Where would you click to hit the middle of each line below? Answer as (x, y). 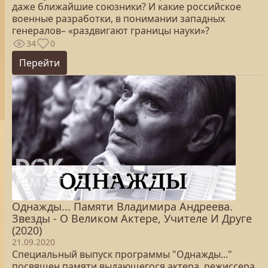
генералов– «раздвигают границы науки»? (111, 31)
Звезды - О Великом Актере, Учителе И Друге (132, 218)
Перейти (39, 63)
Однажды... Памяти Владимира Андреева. (122, 206)
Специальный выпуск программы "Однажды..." (122, 254)
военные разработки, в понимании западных (118, 19)
